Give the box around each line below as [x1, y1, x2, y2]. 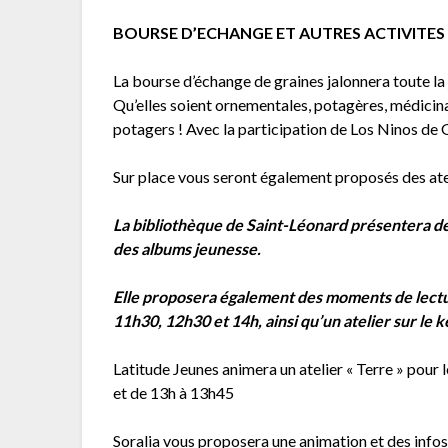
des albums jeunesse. [113, 239, 262, 259]
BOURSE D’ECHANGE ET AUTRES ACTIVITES [113, 23, 446, 43]
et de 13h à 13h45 [113, 383, 235, 403]
